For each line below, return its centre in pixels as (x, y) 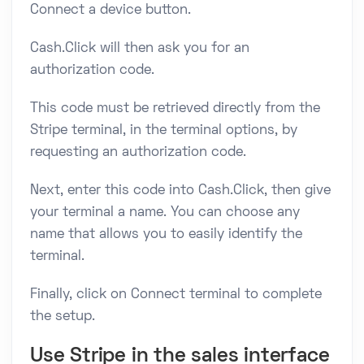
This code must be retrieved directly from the (175, 108)
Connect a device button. (110, 10)
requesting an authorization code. (138, 152)
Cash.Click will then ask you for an (140, 48)
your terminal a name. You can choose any (165, 212)
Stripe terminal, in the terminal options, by (164, 130)
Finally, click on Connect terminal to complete (176, 295)
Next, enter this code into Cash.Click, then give (180, 191)
